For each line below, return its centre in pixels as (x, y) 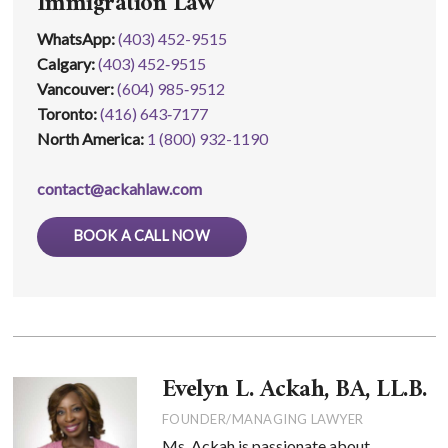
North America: (91, 138)
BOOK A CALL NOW (141, 235)
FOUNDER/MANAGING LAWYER (262, 419)
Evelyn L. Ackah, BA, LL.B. (294, 390)
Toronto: (68, 113)
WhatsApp (73, 38)
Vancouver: (76, 88)
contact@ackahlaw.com (119, 188)
